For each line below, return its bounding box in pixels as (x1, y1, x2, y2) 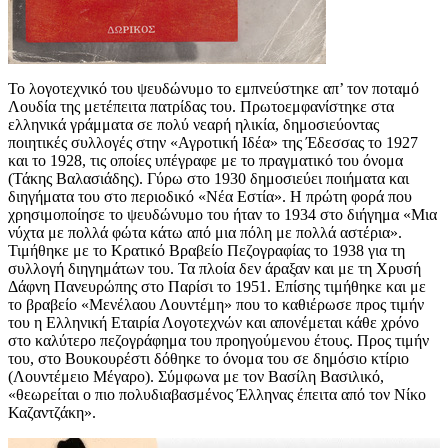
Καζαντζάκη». (8, 404, 96, 422)
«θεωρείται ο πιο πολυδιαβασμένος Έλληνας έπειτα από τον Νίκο (8, 386, 426, 404)
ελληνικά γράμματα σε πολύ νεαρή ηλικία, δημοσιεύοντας (8, 116, 379, 134)
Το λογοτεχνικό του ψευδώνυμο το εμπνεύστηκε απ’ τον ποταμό (8, 80, 419, 98)
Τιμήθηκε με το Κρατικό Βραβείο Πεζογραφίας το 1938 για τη (8, 242, 405, 260)
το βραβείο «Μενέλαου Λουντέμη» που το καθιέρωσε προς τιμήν (8, 296, 424, 314)
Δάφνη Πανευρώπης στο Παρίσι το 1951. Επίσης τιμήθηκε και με (8, 278, 426, 296)
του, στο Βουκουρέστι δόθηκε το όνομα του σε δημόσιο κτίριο (8, 350, 409, 368)
